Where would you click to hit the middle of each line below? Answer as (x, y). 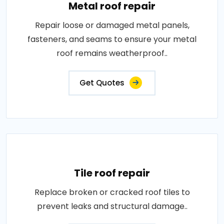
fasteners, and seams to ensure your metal (112, 39)
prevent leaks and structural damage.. (112, 206)
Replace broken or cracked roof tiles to (112, 192)
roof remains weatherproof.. (112, 53)
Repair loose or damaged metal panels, (112, 25)
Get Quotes (102, 83)
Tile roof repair (112, 173)
